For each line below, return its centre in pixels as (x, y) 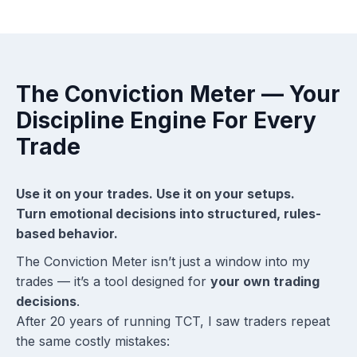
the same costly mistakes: (93, 341)
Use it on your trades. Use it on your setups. (155, 194)
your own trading (265, 282)
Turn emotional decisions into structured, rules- (169, 214)
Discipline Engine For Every (166, 121)
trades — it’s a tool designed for (113, 282)
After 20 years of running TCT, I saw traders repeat (173, 322)
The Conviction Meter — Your (178, 94)
